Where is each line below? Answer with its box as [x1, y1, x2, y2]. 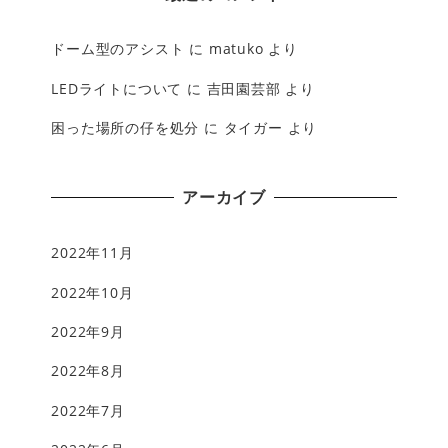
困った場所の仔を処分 [51, 118, 200, 138]
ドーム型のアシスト [51, 39, 185, 59]
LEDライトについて [51, 78, 183, 98]
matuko [208, 39, 264, 59]
